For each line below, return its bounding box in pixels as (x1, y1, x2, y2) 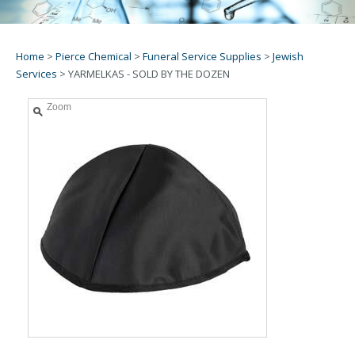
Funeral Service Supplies (143, 48, 261, 63)
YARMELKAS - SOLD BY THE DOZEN (68, 66, 230, 81)
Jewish (273, 48, 303, 63)
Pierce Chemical (55, 48, 132, 63)
